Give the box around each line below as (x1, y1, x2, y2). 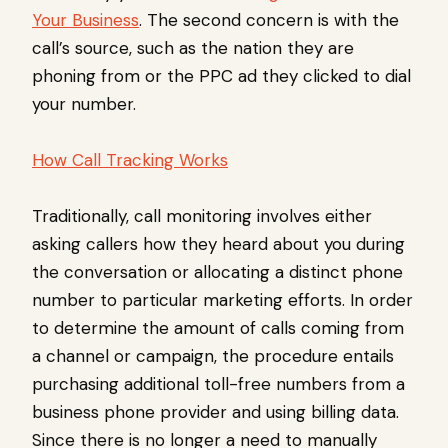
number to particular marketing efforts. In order (32, 289, 413, 312)
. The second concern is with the (139, 9, 399, 32)
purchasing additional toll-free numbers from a (32, 373, 405, 396)
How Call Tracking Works (32, 149, 228, 172)
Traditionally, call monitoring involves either (32, 205, 372, 228)
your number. (32, 93, 136, 116)
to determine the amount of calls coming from (32, 317, 404, 340)
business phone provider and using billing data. (32, 401, 399, 424)
